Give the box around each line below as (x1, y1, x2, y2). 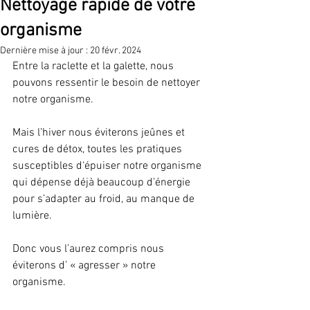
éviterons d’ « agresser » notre (12, 259, 158, 273)
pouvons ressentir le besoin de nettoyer (12, 76, 203, 90)
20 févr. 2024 (90, 45, 141, 57)
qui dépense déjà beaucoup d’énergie (12, 176, 193, 190)
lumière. (12, 209, 52, 223)
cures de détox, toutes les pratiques (12, 143, 185, 156)
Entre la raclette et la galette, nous (12, 60, 176, 73)
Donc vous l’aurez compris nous (12, 242, 167, 256)
